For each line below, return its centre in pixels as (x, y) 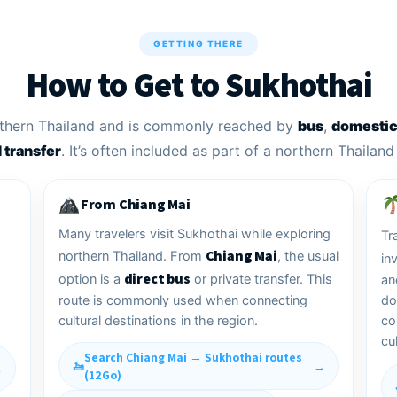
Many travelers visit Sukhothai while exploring (194, 234)
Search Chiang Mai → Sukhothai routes (193, 358)
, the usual (307, 257)
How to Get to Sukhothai (198, 85)
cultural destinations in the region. (158, 321)
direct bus (157, 279)
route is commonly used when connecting (183, 301)
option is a (91, 280)
